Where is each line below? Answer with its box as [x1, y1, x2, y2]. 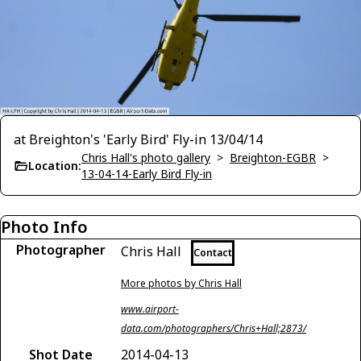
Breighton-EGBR [230, 149, 316, 165]
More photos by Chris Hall [121, 276, 242, 290]
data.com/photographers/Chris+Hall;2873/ [121, 321, 306, 335]
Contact [193, 245, 232, 259]
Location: [28, 157, 81, 173]
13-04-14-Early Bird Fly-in [81, 165, 212, 181]
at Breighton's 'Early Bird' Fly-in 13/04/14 [14, 130, 263, 148]
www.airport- [121, 301, 179, 316]
